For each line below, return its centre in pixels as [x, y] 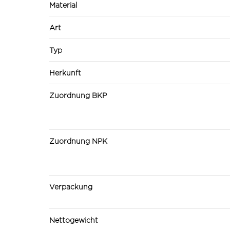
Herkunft [65, 72]
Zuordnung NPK [78, 141]
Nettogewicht [74, 220]
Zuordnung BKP [78, 95]
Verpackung [71, 186]
